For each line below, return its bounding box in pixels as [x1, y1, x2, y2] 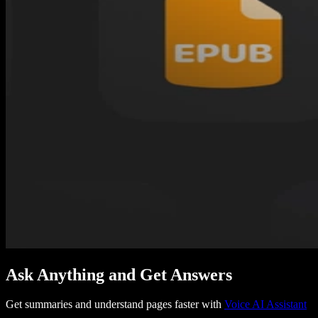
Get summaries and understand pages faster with [6, 298, 224, 311]
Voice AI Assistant [224, 298, 307, 311]
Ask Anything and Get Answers [6, 265, 232, 284]
